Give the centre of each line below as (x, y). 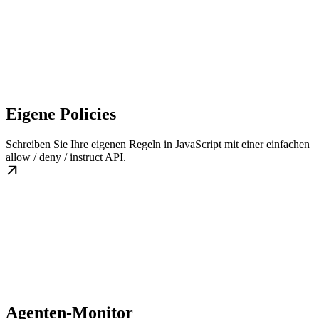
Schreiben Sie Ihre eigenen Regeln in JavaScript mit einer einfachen (158, 145)
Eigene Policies (61, 114)
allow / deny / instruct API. (66, 157)
